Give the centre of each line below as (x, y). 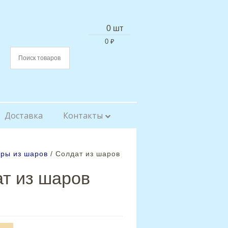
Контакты (83, 116)
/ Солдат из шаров (84, 154)
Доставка (24, 116)
